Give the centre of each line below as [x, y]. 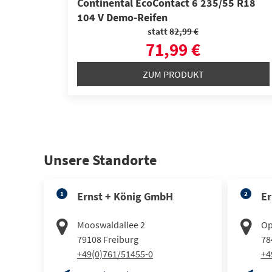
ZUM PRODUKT [173, 74]
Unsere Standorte [100, 160]
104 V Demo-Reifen [122, 18]
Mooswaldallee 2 [111, 224]
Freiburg [121, 239]
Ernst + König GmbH [125, 196]
